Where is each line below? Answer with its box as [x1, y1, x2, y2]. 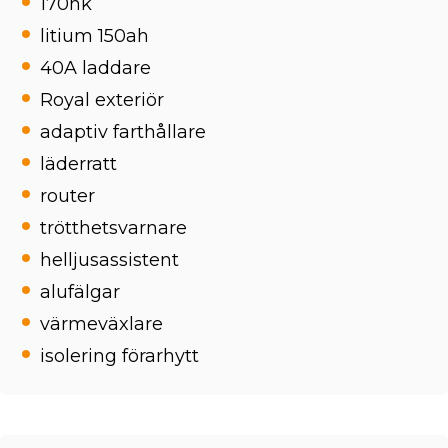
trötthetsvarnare [40, 217, 187, 239]
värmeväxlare [40, 313, 163, 335]
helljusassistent [40, 249, 179, 271]
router [40, 185, 95, 207]
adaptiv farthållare [40, 121, 206, 143]
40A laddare [40, 57, 151, 79]
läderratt [40, 153, 117, 175]
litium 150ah [40, 25, 149, 47]
